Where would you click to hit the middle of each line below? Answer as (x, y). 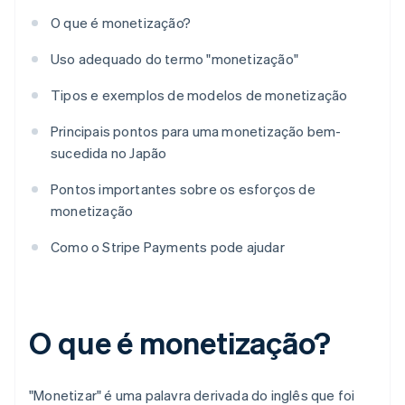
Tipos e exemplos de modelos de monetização (199, 95)
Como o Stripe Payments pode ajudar (168, 247)
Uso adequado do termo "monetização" (174, 59)
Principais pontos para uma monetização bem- (196, 132)
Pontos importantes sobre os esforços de (183, 189)
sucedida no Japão (109, 153)
